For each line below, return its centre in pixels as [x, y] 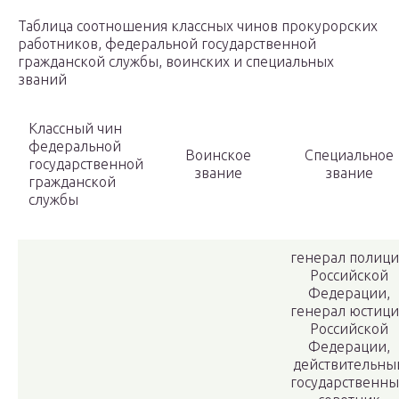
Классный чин [75, 129]
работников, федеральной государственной [167, 44]
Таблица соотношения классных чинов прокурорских [198, 26]
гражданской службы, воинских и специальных [176, 62]
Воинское [218, 155]
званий [42, 80]
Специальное [349, 155]
